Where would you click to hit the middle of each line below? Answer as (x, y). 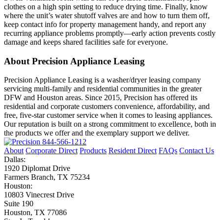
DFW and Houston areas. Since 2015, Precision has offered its (101, 98)
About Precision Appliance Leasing (74, 61)
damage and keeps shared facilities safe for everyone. (86, 42)
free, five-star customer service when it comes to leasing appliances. (108, 115)
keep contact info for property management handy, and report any (105, 24)
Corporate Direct (52, 151)
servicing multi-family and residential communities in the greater (103, 89)
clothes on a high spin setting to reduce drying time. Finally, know (106, 6)
